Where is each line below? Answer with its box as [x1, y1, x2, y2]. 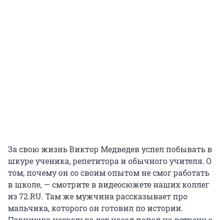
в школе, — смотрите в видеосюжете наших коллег [8, 179, 209, 190]
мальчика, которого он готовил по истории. [8, 203, 183, 214]
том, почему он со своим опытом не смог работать [8, 167, 209, 178]
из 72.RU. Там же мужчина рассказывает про [8, 191, 188, 202]
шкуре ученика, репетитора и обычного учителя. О [8, 156, 212, 166]
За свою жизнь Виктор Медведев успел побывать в [8, 144, 212, 155]
